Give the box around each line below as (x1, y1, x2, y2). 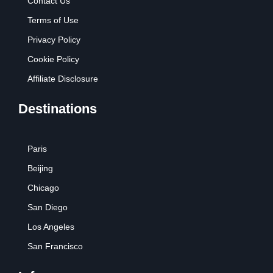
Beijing (27, 163, 53, 174)
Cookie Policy (27, 54, 79, 64)
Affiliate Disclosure (27, 73, 98, 83)
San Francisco (27, 241, 83, 252)
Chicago (27, 183, 59, 193)
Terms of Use (27, 15, 79, 25)
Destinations (18, 101, 97, 116)
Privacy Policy (27, 34, 80, 44)
